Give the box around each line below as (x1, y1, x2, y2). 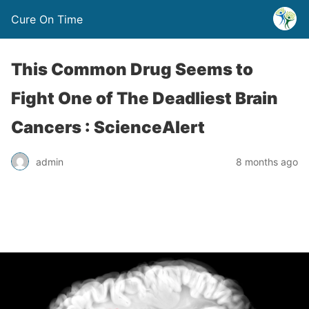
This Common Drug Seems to (11, 59, 253, 79)
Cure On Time (11, 12, 83, 26)
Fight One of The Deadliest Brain (11, 88, 278, 108)
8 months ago (236, 155, 298, 168)
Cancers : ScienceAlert (11, 117, 205, 137)
